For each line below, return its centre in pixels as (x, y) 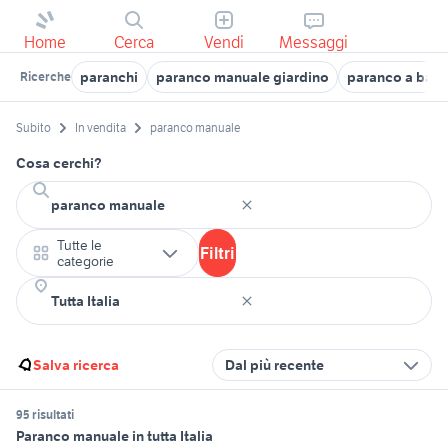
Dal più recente (274, 365)
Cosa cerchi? (59, 163)
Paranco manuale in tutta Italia (114, 436)
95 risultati (45, 415)
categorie (85, 261)
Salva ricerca (76, 365)
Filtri (217, 253)
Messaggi (314, 42)
